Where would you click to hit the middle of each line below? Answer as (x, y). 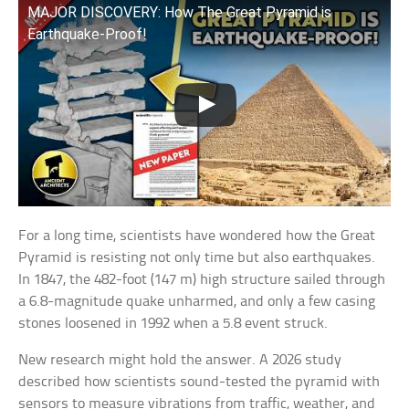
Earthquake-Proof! (88, 34)
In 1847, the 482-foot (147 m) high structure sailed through (202, 280)
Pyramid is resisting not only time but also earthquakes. (197, 258)
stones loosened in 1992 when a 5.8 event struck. (173, 324)
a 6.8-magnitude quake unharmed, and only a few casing (197, 302)
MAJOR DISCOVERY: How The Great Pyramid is (180, 12)
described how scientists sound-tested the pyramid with (199, 383)
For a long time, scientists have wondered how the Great (197, 236)
